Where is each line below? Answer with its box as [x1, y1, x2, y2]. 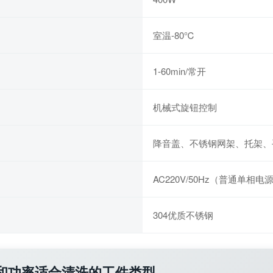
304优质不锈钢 [153, 208, 213, 221]
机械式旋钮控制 [153, 101, 217, 113]
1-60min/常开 [153, 65, 206, 77]
